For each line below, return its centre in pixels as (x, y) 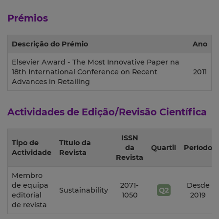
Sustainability (84, 190)
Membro (27, 176)
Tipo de (25, 143)
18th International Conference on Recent (85, 72)
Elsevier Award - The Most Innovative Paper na (96, 62)
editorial (27, 195)
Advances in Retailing (51, 82)
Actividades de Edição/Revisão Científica (107, 112)
